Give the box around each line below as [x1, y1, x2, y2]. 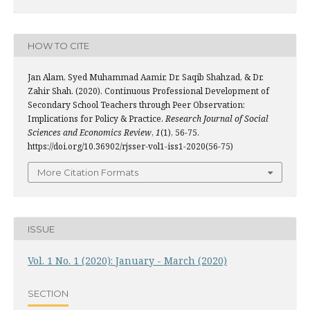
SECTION [28, 287, 69, 299]
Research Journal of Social [165, 113, 268, 125]
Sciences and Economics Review [28, 127, 152, 138]
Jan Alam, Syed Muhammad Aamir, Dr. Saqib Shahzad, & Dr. [28, 71, 264, 83]
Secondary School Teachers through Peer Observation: [28, 99, 245, 111]
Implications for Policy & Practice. [28, 113, 165, 125]
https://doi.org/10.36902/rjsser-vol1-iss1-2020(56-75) [28, 140, 233, 152]
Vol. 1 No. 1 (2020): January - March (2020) [28, 254, 227, 267]
